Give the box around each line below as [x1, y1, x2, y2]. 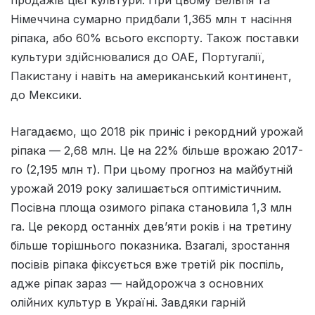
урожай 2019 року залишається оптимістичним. [11, 181, 281, 196]
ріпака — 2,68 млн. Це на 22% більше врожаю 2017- [11, 143, 303, 158]
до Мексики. [11, 88, 82, 103]
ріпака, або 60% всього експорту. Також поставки [11, 31, 299, 46]
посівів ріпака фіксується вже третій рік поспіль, [11, 257, 284, 272]
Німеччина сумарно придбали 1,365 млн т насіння [11, 12, 292, 27]
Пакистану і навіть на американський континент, [11, 69, 292, 84]
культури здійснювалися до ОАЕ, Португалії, [11, 50, 265, 65]
